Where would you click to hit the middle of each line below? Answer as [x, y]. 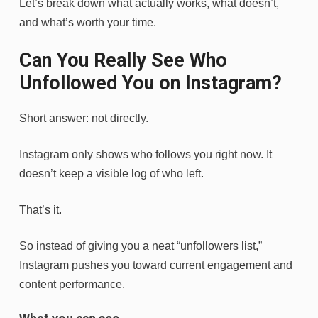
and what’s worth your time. [88, 22]
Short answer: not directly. [84, 118]
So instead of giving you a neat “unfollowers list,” [141, 246]
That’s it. [40, 209]
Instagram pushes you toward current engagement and [156, 265]
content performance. [72, 284]
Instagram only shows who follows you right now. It [146, 154]
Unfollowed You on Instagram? [150, 83]
